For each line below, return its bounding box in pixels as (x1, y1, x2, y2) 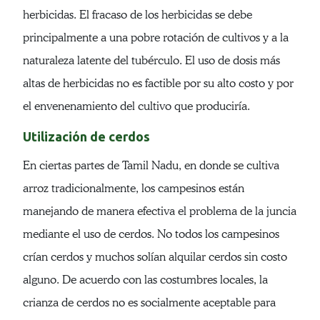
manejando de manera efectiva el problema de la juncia (23, 204, 296, 219)
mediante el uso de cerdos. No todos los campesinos (23, 227, 279, 241)
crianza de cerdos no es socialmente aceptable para (23, 296, 276, 310)
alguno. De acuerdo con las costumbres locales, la (23, 273, 268, 287)
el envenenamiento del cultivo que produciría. (23, 99, 250, 114)
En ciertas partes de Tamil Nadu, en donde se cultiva (23, 159, 279, 173)
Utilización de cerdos (23, 129, 150, 144)
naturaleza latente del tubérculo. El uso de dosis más (23, 54, 280, 68)
